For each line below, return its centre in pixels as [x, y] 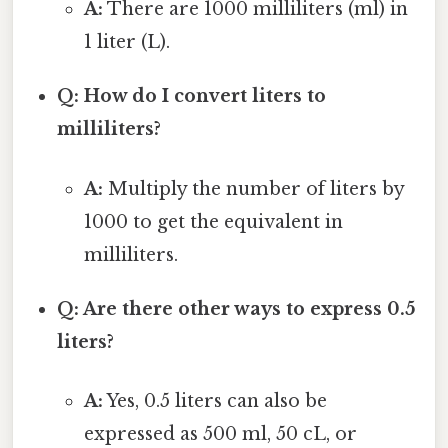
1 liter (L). [126, 42]
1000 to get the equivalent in [213, 221]
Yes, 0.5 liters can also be [214, 400]
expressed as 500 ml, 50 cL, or [220, 433]
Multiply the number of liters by [253, 188]
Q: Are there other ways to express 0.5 [237, 308]
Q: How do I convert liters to [192, 96]
